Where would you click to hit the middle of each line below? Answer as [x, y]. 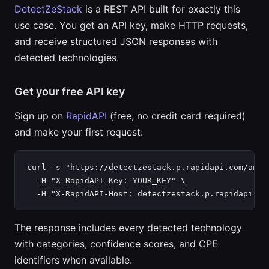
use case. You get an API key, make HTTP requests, [131, 25]
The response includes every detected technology [128, 228]
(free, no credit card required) [176, 116]
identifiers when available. [73, 260]
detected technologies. [67, 58]
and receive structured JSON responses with [116, 41]
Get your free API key [70, 92]
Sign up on [40, 116]
